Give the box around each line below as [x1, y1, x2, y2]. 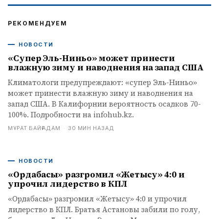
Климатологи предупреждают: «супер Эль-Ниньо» [8, 77, 197, 88]
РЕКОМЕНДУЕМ [8, 20, 67, 27]
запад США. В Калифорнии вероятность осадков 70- [8, 99, 201, 109]
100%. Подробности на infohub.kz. [8, 109, 134, 120]
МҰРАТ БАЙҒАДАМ [8, 125, 61, 131]
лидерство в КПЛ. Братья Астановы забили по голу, [8, 204, 200, 215]
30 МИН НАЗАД [68, 125, 114, 131]
